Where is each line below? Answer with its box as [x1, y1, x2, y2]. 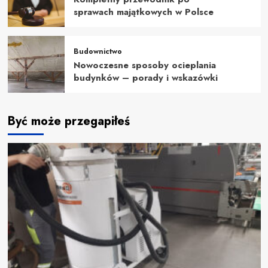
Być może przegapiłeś [7, 112, 130, 130]
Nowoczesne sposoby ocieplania [73, 58, 216, 72]
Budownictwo [73, 45, 122, 57]
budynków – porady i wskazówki [73, 71, 218, 84]
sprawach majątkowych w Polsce [73, 5, 214, 19]
